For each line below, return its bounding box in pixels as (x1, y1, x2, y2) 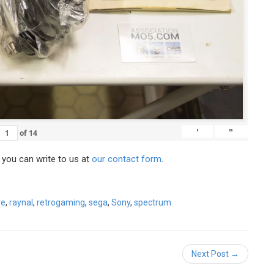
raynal (9, 197, 33, 207)
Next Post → (191, 248, 239, 259)
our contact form (92, 153, 161, 165)
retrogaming (37, 197, 85, 207)
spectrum (134, 197, 171, 207)
